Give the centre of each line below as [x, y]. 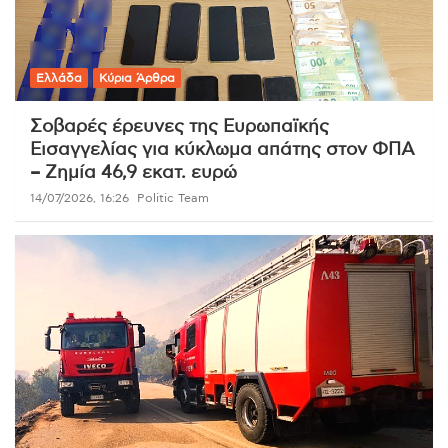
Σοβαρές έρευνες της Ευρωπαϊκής [179, 126]
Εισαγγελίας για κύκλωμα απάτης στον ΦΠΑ [222, 149]
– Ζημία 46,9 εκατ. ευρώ [133, 172]
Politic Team [173, 197]
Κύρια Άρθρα [137, 77]
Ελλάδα [59, 77]
